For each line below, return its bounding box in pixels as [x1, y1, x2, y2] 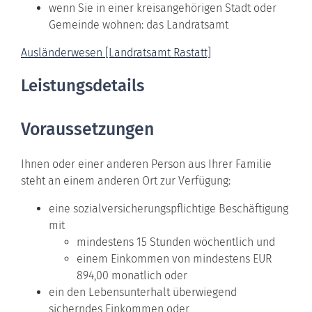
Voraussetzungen [21, 118, 154, 140]
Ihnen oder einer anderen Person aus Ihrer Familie [21, 157, 272, 171]
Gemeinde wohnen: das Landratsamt [49, 17, 228, 31]
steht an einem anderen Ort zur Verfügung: [21, 173, 231, 187]
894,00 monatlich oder [77, 268, 187, 282]
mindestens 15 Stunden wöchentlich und [77, 235, 275, 249]
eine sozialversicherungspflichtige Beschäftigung [49, 201, 288, 215]
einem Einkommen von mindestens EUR [77, 251, 272, 265]
